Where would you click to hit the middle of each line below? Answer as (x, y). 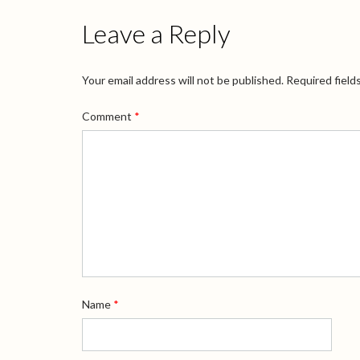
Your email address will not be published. (183, 80)
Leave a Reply (156, 34)
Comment (108, 117)
